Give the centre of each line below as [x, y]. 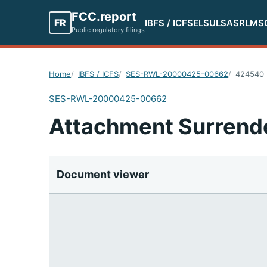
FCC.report [104, 16]
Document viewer [103, 174]
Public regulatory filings [108, 30]
